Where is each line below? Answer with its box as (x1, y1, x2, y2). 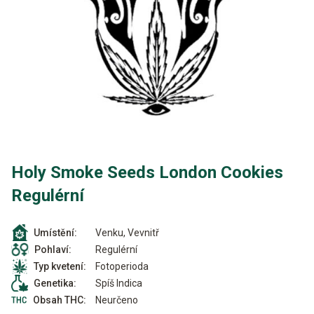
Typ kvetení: (34, 261, 86, 272)
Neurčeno (95, 294, 138, 306)
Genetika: (34, 278, 76, 289)
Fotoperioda (95, 260, 149, 272)
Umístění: (34, 227, 77, 238)
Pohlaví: (34, 244, 71, 255)
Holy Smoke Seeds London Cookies (11, 163, 283, 182)
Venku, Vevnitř (95, 226, 159, 238)
